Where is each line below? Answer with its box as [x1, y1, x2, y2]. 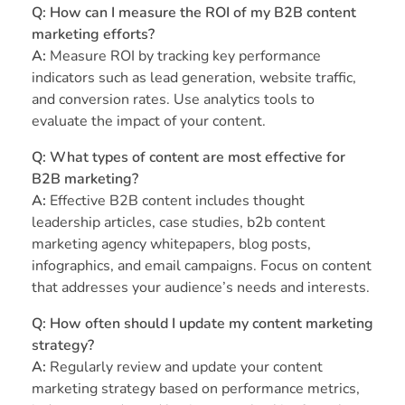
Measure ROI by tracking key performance [50, 46, 321, 67]
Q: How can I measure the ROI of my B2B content [32, 3, 356, 24]
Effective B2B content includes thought [50, 191, 305, 212]
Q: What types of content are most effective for [32, 147, 345, 168]
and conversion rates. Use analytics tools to [32, 89, 315, 110]
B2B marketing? [32, 169, 138, 190]
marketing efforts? [32, 24, 155, 45]
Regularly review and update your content [50, 357, 323, 378]
